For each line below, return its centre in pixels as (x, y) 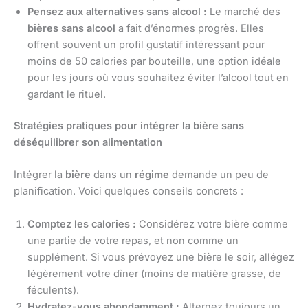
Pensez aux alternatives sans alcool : (117, 12)
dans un (113, 175)
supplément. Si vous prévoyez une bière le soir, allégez (161, 257)
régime (152, 175)
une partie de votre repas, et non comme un (133, 240)
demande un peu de (219, 175)
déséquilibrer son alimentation (88, 142)
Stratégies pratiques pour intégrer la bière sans (129, 125)
